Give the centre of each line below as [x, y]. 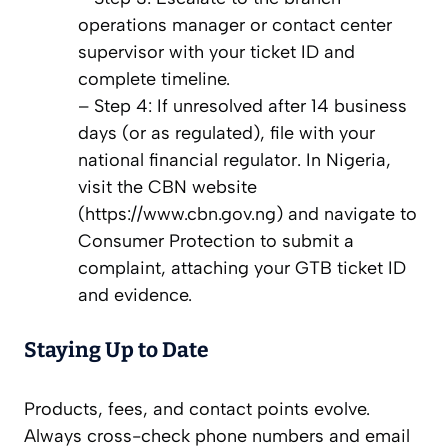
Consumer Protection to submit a [216, 241]
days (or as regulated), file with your [226, 133]
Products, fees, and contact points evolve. [197, 409]
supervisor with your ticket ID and [216, 52]
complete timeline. [154, 79]
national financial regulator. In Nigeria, [234, 160]
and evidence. [135, 295]
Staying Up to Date [116, 350]
